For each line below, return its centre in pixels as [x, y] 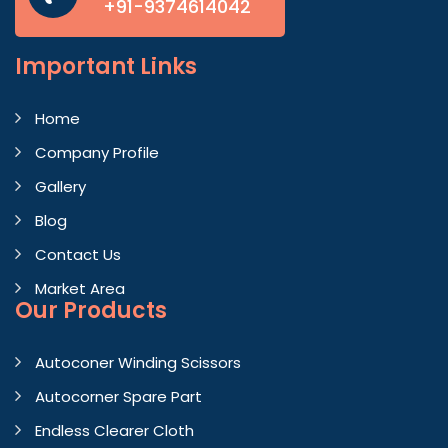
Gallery [60, 187]
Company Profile [97, 153]
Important [77, 67]
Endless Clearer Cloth [114, 431]
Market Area [80, 289]
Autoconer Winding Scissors [138, 363]
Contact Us [78, 255]
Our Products [91, 311]
